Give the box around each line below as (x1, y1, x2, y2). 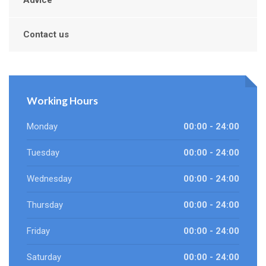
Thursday (27, 199, 63, 211)
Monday (27, 121, 58, 132)
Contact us (23, 29, 69, 40)
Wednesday (27, 173, 72, 185)
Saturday (27, 252, 61, 263)
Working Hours (27, 94, 98, 107)
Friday (27, 226, 50, 237)
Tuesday (27, 147, 59, 159)
